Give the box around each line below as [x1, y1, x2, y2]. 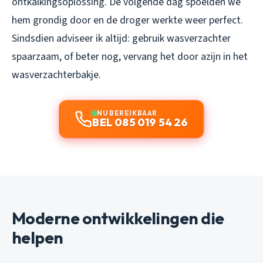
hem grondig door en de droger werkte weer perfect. [12, 13, 243, 28]
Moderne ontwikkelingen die [12, 208, 224, 229]
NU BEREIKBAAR [97, 109, 157, 118]
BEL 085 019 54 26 [92, 116, 188, 130]
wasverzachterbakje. [12, 68, 101, 83]
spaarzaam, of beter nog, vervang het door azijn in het [12, 49, 248, 65]
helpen [12, 227, 63, 248]
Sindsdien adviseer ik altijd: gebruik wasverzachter [12, 31, 231, 46]
